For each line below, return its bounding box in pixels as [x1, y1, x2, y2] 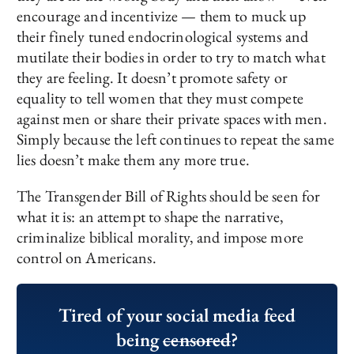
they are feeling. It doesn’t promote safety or [17, 66, 288, 88]
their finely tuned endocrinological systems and [17, 25, 309, 47]
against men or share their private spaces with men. [17, 107, 327, 129]
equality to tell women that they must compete [17, 87, 303, 108]
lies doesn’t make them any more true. [17, 149, 250, 170]
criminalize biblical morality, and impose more [17, 226, 303, 247]
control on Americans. [17, 247, 156, 268]
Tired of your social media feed [58, 302, 296, 327]
